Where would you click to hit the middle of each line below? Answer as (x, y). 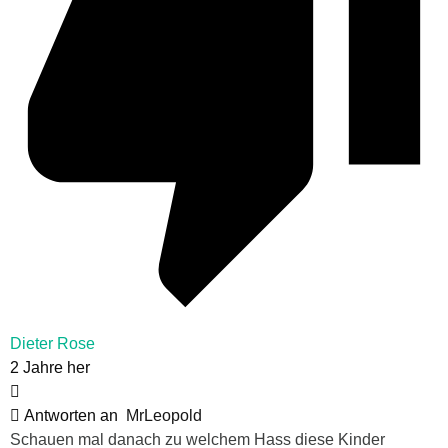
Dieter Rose (52, 344)
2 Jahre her (50, 368)
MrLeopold (164, 416)
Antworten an (73, 416)
